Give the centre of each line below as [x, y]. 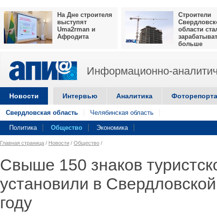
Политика [23, 128]
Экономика [112, 128]
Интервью [80, 96]
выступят [72, 22]
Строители [195, 15]
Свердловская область [42, 113]
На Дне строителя [85, 15]
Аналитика [134, 96]
